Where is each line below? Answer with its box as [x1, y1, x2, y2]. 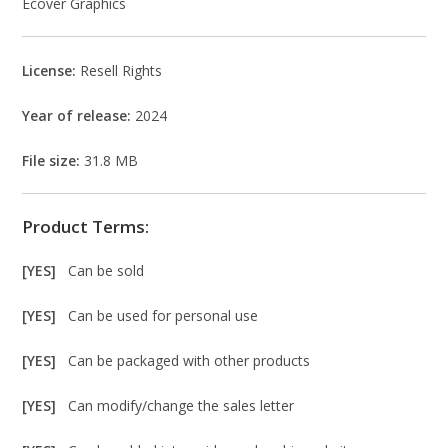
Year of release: [22, 106, 132, 125]
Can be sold [68, 261, 145, 280]
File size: [22, 151, 85, 170]
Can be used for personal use [68, 306, 259, 325]
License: [22, 61, 81, 80]
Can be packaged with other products [68, 351, 311, 370]
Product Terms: [22, 215, 150, 238]
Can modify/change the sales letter [68, 396, 295, 415]
